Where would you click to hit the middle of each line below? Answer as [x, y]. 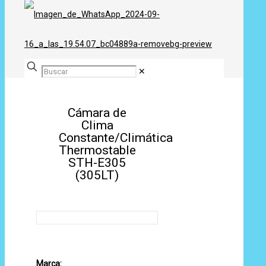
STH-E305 [97, 163]
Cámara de [97, 113]
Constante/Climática [116, 138]
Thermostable [98, 150]
